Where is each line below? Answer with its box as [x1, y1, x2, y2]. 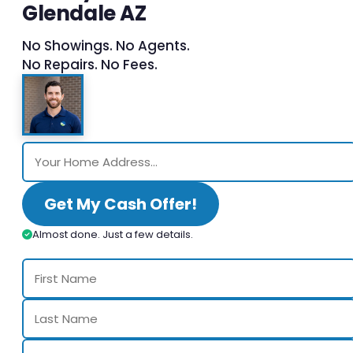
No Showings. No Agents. [22, 36, 190, 56]
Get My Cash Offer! [44, 193, 197, 216]
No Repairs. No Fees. [22, 55, 158, 75]
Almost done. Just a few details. [32, 227, 193, 243]
